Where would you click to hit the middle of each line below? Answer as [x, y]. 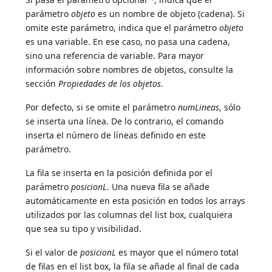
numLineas [199, 107]
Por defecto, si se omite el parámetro [102, 107]
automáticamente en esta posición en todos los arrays [136, 201]
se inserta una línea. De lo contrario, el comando [125, 121]
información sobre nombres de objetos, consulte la [130, 70]
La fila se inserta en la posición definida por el [119, 173]
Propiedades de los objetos [110, 84]
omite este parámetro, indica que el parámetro [123, 28]
